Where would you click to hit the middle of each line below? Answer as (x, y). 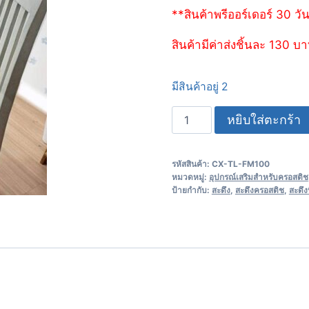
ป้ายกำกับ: (191, 190)
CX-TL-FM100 (240, 163)
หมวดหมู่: (190, 177)
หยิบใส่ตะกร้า (263, 119)
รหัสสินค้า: (191, 163)
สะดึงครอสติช (259, 190)
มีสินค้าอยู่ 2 (199, 86)
